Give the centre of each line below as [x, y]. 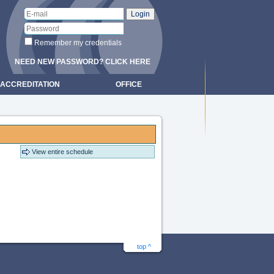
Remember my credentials [77, 43]
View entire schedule [62, 152]
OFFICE [129, 84]
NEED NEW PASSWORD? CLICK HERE [83, 62]
